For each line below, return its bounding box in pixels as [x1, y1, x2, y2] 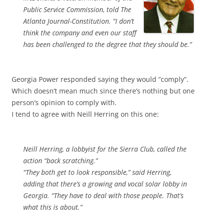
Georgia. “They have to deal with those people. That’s [23, 191, 184, 200]
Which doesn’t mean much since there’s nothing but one [12, 86, 195, 95]
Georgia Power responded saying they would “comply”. [12, 75, 188, 84]
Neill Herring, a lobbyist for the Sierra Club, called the [23, 144, 186, 154]
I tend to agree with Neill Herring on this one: [12, 109, 159, 119]
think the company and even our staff [23, 28, 137, 37]
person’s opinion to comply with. [12, 98, 117, 107]
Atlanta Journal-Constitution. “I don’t [23, 16, 134, 26]
